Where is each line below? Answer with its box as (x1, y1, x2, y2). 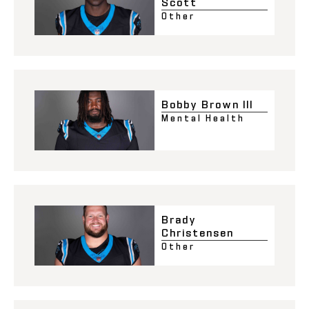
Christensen (161, 226, 234, 239)
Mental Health (161, 112, 245, 123)
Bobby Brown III (161, 97, 253, 111)
